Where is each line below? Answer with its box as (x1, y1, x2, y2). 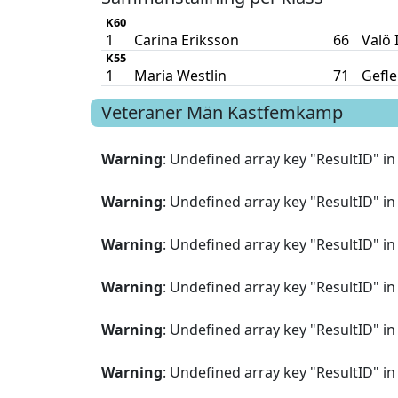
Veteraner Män (101, 100, 223, 125)
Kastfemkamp (227, 100, 343, 125)
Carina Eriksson (133, 30, 239, 51)
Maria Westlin (133, 66, 227, 86)
